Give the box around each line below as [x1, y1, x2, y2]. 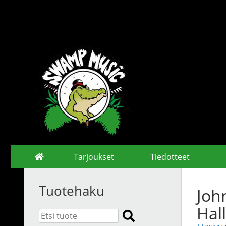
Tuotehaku [39, 182, 104, 200]
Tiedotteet [150, 151, 190, 162]
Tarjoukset [73, 151, 114, 162]
